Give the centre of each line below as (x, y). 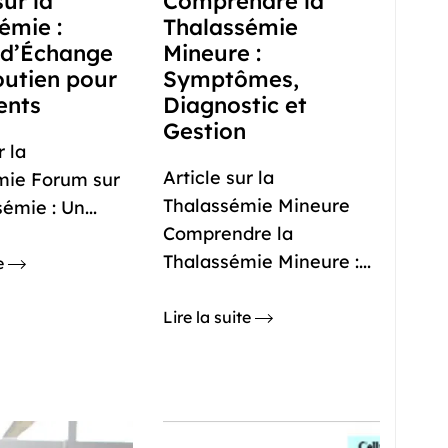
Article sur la (218, 177)
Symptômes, (230, 79)
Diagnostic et (234, 105)
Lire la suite (208, 317)
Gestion (204, 131)
